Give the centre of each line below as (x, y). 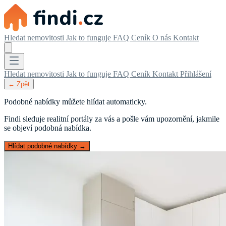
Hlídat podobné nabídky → (47, 146)
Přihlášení (196, 74)
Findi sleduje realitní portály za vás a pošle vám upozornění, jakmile (112, 119)
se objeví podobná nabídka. (48, 128)
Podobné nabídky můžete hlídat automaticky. (75, 102)
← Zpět (19, 84)
